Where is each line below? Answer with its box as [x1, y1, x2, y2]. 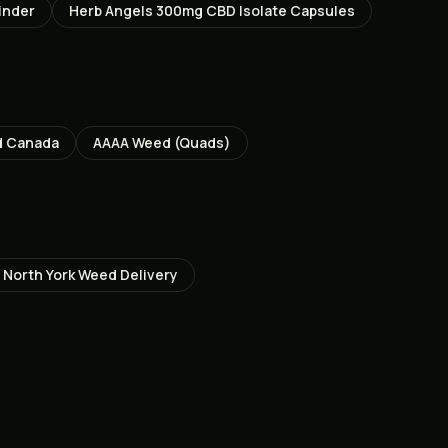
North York [3, 265, 75, 284]
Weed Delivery [75, 265, 178, 284]
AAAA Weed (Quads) [93, 133, 231, 152]
